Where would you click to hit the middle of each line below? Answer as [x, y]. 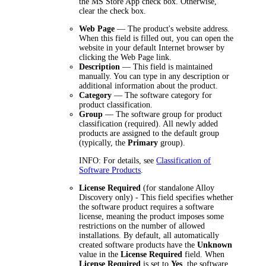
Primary [143, 142]
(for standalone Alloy [178, 188]
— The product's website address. [172, 28]
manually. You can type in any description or [154, 76]
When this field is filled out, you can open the [156, 38]
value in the [100, 254]
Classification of [184, 160]
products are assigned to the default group [149, 133]
